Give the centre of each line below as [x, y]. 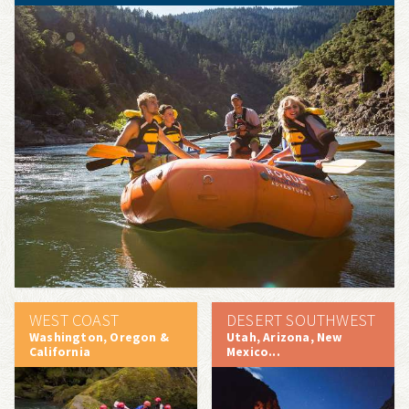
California [60, 351]
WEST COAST [74, 320]
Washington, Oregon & [99, 337]
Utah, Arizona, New [285, 337]
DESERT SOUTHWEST [301, 320]
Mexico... [253, 351]
